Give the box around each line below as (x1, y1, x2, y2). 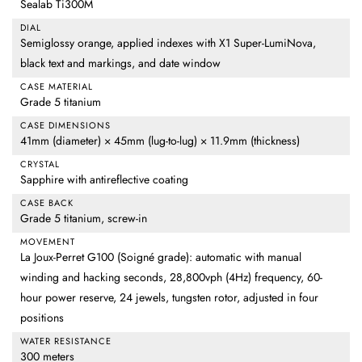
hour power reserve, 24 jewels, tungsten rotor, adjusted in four (20, 289, 318, 306)
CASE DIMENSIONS (20, 119, 111, 133)
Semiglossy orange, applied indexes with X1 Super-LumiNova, (20, 35, 316, 52)
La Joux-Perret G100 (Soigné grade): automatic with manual (20, 249, 301, 266)
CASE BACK (20, 196, 74, 210)
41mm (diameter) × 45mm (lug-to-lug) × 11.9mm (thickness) (20, 133, 300, 149)
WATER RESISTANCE (20, 335, 112, 348)
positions (20, 309, 64, 326)
